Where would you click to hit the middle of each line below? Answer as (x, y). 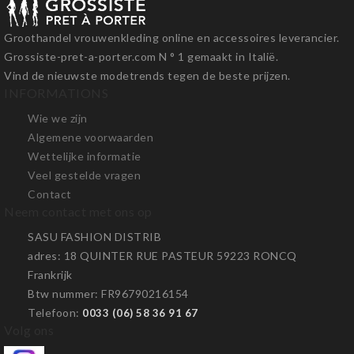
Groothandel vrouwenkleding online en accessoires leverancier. (172, 38)
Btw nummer (61, 294)
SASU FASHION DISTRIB (94, 237)
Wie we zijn (58, 119)
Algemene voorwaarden (90, 137)
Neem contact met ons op (78, 212)
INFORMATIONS (56, 93)
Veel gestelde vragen (84, 175)
